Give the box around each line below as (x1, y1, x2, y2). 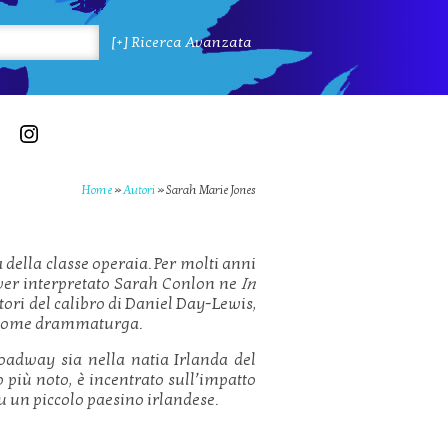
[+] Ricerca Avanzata (111, 33, 252, 51)
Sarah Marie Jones (166, 183, 256, 197)
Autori (123, 183, 155, 197)
